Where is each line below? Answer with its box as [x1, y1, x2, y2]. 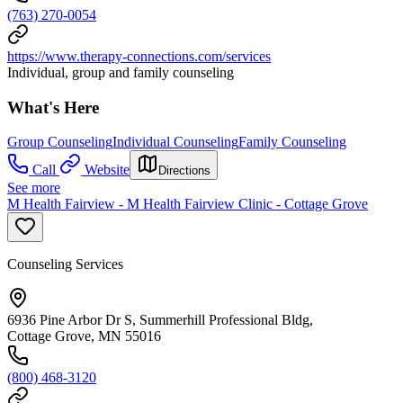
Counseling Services [7, 256, 123, 273]
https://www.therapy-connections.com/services [7, 48, 271, 64]
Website [85, 162, 130, 178]
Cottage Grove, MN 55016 [7, 328, 161, 345]
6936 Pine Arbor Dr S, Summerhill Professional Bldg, [7, 312, 313, 328]
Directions [158, 164, 210, 178]
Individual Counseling [112, 134, 238, 150]
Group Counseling [7, 134, 112, 150]
